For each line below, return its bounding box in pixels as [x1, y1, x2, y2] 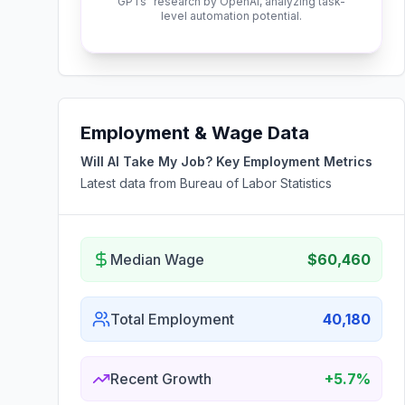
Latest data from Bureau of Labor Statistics [80, 175, 332, 191]
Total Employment [110, 310, 234, 328]
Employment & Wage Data [80, 122, 309, 144]
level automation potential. [161, 9, 302, 23]
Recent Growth [110, 370, 212, 388]
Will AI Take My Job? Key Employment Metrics [80, 154, 372, 169]
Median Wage [110, 250, 204, 268]
